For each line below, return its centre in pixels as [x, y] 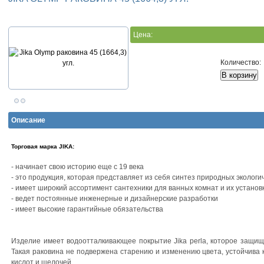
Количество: [242, 63]
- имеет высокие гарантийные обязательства [87, 209]
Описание [28, 120]
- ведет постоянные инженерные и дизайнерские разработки [115, 199]
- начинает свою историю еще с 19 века [77, 167]
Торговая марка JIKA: [43, 146]
